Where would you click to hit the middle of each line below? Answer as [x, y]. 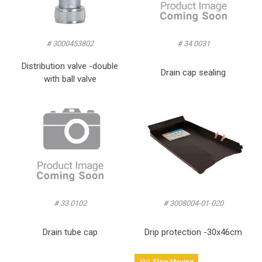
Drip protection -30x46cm [194, 232]
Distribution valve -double [70, 66]
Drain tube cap [70, 232]
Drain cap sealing [194, 72]
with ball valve [70, 79]
